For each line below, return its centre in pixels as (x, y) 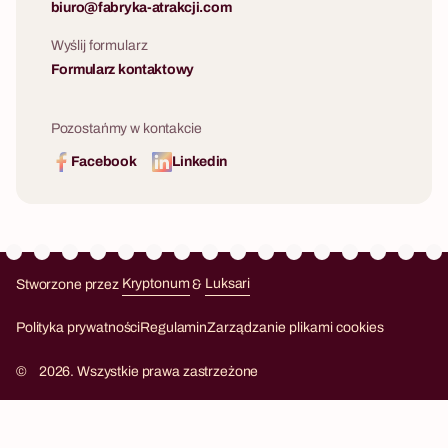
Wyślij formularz (99, 45)
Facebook (103, 162)
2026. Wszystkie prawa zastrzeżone (148, 372)
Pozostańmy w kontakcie (126, 128)
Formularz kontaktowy (122, 70)
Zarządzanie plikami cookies (295, 328)
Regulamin (173, 328)
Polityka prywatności (78, 328)
